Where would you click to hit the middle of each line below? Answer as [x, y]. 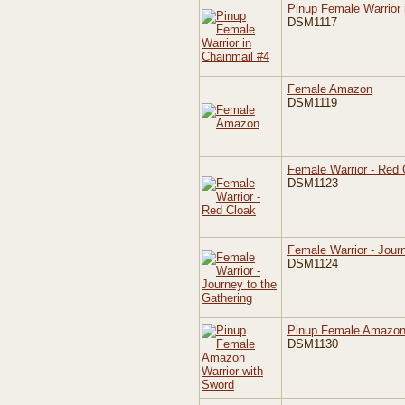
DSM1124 [313, 264]
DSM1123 [313, 183]
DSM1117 [312, 22]
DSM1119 [312, 103]
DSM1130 [313, 344]
